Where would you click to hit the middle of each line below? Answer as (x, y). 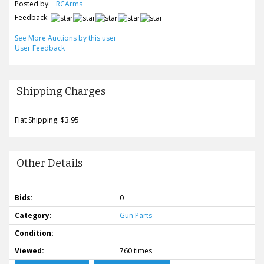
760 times (136, 251)
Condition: (34, 233)
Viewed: (29, 251)
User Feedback (40, 48)
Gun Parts (136, 216)
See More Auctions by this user (66, 38)
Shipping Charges (61, 92)
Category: (33, 216)
